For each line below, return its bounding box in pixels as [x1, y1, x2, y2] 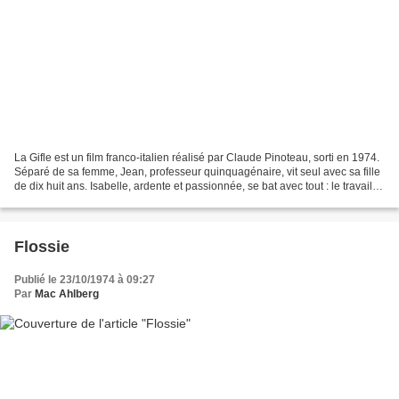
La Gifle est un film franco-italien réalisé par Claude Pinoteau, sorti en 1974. [14, 151, 379, 165]
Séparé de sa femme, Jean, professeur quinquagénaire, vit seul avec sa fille [14, 166, 380, 179]
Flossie [14, 238, 69, 256]
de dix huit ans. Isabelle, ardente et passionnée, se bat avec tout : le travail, [14, 180, 375, 193]
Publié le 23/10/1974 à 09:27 [14, 273, 155, 287]
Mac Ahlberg [35, 288, 99, 301]
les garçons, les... [14, 194, 98, 208]
